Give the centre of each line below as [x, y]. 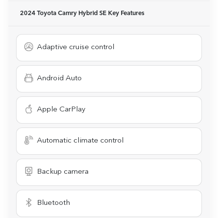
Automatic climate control [80, 141]
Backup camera [63, 172]
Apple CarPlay [61, 109]
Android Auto [59, 78]
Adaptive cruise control [76, 47]
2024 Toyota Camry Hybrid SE [63, 13]
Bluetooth [54, 203]
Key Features [126, 13]
